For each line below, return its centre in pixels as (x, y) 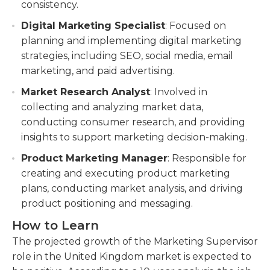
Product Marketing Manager (94, 158)
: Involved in (179, 92)
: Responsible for (207, 158)
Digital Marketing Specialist (93, 26)
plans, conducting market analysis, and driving (132, 188)
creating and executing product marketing (126, 173)
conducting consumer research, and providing (133, 122)
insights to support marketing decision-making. (134, 137)
